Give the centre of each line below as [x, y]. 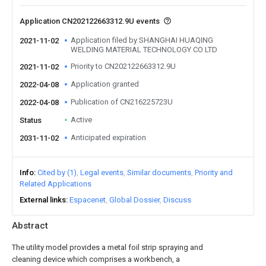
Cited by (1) [57, 172]
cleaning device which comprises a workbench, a [96, 259]
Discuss [177, 200]
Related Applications [56, 184]
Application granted [105, 84]
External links [43, 200]
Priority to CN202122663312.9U [123, 66]
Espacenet [88, 200]
